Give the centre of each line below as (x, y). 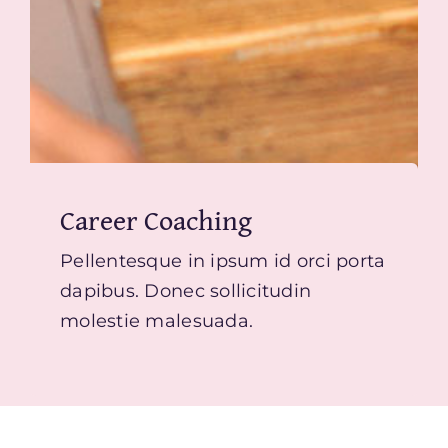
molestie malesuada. (157, 320)
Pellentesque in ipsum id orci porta (223, 260)
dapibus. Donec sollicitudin (186, 290)
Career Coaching (156, 219)
